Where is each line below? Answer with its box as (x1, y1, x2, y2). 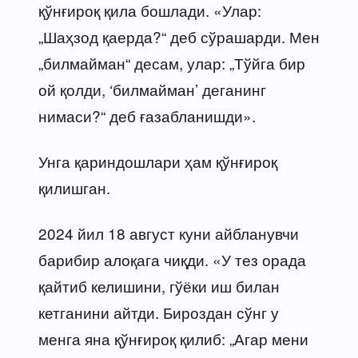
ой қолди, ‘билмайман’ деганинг (38, 78, 266, 100)
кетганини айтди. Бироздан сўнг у (38, 300, 279, 323)
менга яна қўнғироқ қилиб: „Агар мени (38, 327, 308, 349)
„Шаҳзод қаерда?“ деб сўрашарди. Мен (38, 25, 320, 47)
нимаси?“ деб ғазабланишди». (38, 104, 256, 126)
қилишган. (38, 176, 110, 198)
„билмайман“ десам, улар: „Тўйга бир (38, 51, 305, 74)
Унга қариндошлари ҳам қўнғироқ (38, 149, 277, 172)
